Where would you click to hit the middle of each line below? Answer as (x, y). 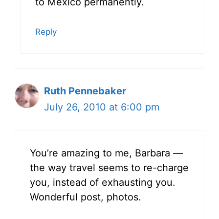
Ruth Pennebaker (85, 91)
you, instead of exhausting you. (103, 182)
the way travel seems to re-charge (109, 167)
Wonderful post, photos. (86, 197)
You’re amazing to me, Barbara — (106, 153)
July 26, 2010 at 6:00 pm (102, 107)
